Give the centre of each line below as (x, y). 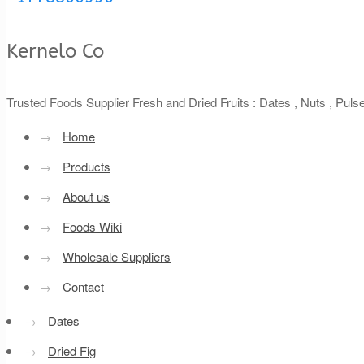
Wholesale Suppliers (117, 256)
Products (87, 166)
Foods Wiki (92, 226)
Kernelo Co (55, 51)
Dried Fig (72, 350)
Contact (83, 286)
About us (86, 196)
